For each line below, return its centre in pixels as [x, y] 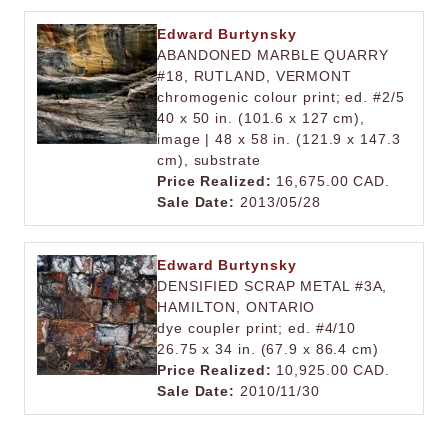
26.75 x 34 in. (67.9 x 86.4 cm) [268, 349]
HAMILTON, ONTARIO [236, 307]
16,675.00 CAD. [330, 181]
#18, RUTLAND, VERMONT [254, 76]
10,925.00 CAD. [330, 370]
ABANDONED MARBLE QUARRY [273, 55]
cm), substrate [209, 160]
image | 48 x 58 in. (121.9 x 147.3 [279, 139]
